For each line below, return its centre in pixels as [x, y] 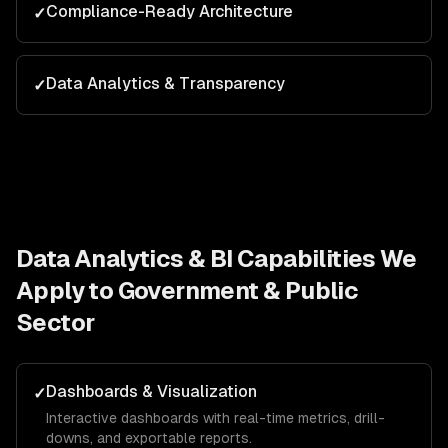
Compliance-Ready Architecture [169, 11]
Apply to [67, 290]
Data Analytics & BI [124, 258]
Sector [55, 322]
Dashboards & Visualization [151, 391]
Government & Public [238, 290]
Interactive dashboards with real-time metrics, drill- [215, 418]
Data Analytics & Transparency [165, 83]
